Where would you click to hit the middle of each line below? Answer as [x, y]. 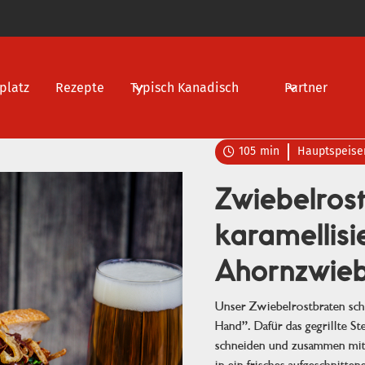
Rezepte [80, 87]
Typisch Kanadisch [185, 87]
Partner [306, 87]
